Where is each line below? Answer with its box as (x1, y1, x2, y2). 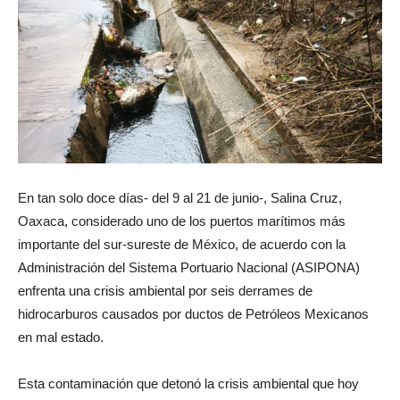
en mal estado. (18, 329, 104, 345)
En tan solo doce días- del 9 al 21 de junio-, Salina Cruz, (18, 189, 342, 205)
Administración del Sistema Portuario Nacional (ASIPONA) (18, 259, 360, 275)
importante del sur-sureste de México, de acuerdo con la (18, 236, 346, 252)
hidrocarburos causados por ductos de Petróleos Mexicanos (18, 305, 369, 321)
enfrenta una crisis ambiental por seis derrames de (18, 282, 312, 298)
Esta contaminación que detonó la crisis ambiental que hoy (18, 375, 359, 391)
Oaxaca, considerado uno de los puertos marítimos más (18, 212, 346, 229)
